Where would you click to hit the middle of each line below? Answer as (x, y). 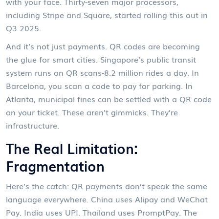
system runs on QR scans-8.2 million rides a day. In (102, 73)
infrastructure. (33, 125)
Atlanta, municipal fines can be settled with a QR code (109, 99)
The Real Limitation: (72, 148)
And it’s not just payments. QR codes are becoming (103, 46)
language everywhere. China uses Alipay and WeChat (107, 199)
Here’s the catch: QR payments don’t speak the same (107, 186)
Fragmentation (55, 166)
